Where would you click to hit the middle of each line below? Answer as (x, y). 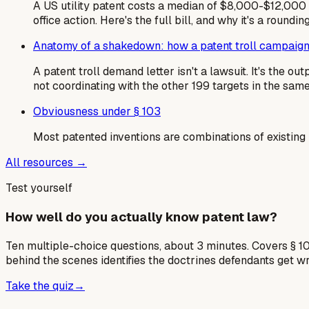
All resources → (46, 163)
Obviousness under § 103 (97, 112)
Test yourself (39, 188)
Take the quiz (40, 286)
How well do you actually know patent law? (141, 217)
